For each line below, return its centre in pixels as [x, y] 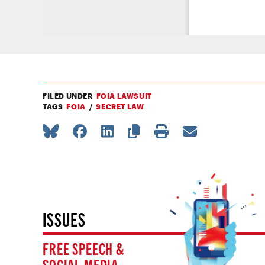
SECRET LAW [120, 106]
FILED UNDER [68, 96]
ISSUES [64, 218]
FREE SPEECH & [84, 248]
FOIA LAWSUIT [124, 96]
